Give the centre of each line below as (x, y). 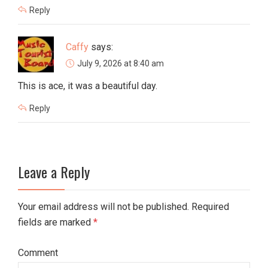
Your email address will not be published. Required (124, 207)
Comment (38, 253)
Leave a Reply (54, 172)
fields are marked (56, 223)
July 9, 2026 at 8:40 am (121, 64)
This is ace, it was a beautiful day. (88, 86)
